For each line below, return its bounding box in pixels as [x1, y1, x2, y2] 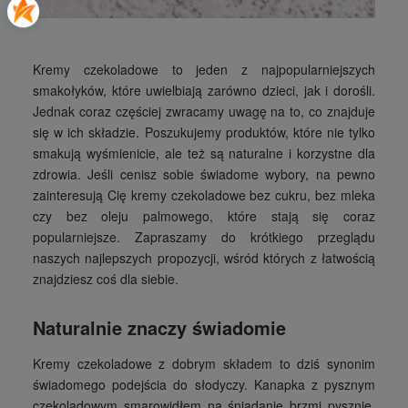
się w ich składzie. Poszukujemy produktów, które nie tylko [32, 122, 376, 141]
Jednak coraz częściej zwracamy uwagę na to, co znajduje [32, 101, 376, 120]
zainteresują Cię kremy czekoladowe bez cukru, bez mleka [32, 185, 376, 204]
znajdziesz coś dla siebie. [32, 269, 178, 288]
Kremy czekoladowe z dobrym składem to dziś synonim [32, 353, 376, 372]
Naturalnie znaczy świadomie [32, 313, 286, 341]
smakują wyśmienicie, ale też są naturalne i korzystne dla [32, 143, 376, 162]
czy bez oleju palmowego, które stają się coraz [32, 206, 376, 225]
